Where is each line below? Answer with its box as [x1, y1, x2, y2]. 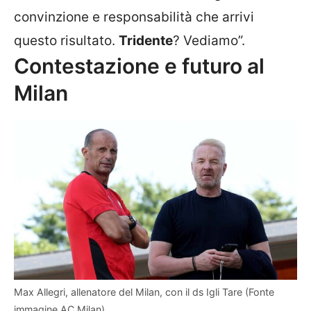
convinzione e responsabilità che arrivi [14, 8, 254, 25]
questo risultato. [14, 32, 119, 49]
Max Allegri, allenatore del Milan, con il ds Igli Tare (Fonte [14, 286, 274, 298]
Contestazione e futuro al [14, 53, 264, 78]
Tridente [119, 32, 173, 49]
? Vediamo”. [173, 32, 245, 49]
